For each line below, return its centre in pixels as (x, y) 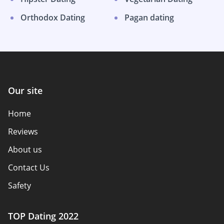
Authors (23, 204)
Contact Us (29, 168)
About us (25, 150)
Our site (25, 91)
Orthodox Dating (53, 17)
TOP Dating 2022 (43, 216)
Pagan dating (149, 17)
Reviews (23, 132)
